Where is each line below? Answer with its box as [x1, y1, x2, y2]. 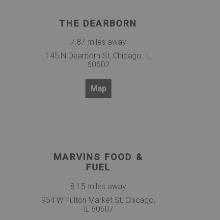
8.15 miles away [70, 181, 126, 191]
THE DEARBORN [59, 18, 137, 29]
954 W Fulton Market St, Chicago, [41, 195, 155, 205]
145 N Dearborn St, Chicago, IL [45, 51, 151, 61]
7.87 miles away [70, 37, 126, 47]
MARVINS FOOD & [54, 151, 143, 163]
